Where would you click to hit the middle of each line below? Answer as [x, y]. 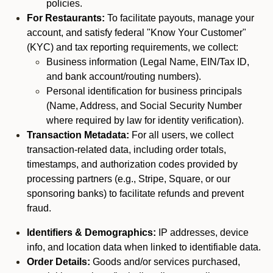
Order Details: [58, 262]
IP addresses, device [202, 232]
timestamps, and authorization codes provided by [132, 164]
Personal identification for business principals [144, 91]
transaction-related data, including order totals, [126, 150]
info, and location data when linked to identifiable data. [144, 247]
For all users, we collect [183, 135]
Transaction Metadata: [79, 135]
